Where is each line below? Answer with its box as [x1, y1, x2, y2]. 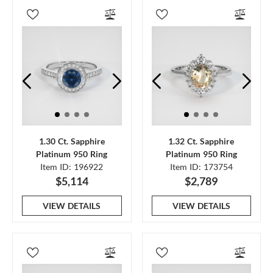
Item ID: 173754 [169, 161, 233, 172]
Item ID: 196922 [40, 161, 104, 172]
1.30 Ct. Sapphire [38, 136, 105, 146]
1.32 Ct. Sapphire [168, 136, 235, 146]
